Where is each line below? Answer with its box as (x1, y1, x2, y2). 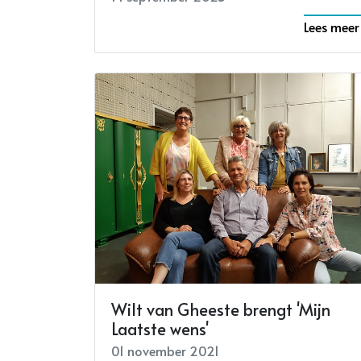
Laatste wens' (111, 317, 209, 340)
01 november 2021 (111, 342, 219, 359)
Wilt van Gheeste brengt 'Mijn (111, 298, 330, 321)
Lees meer (304, 18, 359, 35)
